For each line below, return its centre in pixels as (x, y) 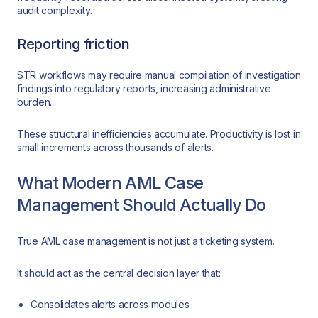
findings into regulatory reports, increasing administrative (144, 89)
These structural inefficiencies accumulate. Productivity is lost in (159, 133)
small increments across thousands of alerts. (115, 147)
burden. (35, 102)
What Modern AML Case (110, 183)
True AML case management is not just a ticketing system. (146, 241)
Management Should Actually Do (142, 205)
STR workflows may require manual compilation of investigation (159, 75)
